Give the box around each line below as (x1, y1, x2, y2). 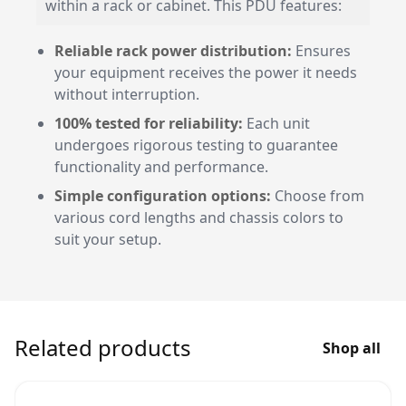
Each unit (243, 113, 310, 133)
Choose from (271, 186, 364, 206)
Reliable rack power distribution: (54, 41, 292, 61)
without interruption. (54, 84, 199, 104)
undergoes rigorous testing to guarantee (54, 135, 338, 155)
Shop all (323, 338, 381, 358)
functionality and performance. (54, 157, 268, 177)
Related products (14, 333, 191, 362)
